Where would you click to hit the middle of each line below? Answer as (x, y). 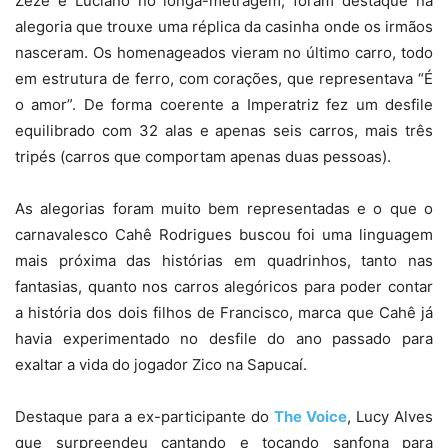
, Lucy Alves (390, 416)
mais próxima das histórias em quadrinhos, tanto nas (224, 260)
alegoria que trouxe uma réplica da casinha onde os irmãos (224, 26)
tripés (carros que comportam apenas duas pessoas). (203, 156)
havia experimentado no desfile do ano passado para (224, 338)
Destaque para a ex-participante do (144, 416)
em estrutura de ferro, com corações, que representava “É (224, 78)
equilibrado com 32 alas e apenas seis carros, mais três (224, 130)
